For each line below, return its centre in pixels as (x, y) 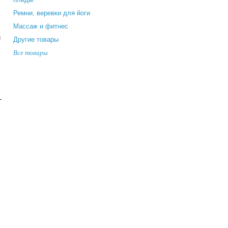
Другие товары (36, 39)
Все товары (31, 52)
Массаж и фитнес (41, 26)
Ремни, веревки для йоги (52, 13)
